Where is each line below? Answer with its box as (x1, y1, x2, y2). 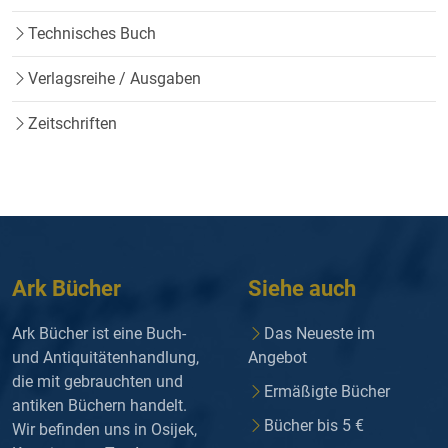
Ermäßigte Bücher (264, 382, 390, 402)
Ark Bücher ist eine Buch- (12, 324, 186, 344)
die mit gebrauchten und (12, 372, 183, 392)
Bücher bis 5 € (264, 416, 364, 436)
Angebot (248, 348, 307, 368)
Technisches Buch (28, 24, 156, 44)
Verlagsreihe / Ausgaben (28, 69, 201, 89)
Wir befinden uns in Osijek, (12, 420, 197, 440)
